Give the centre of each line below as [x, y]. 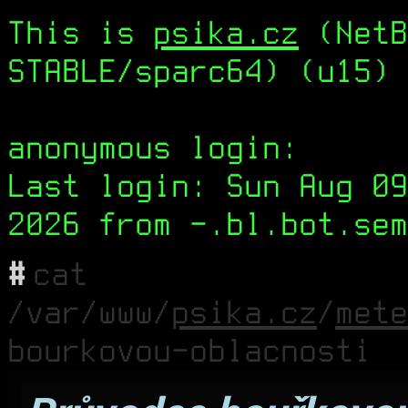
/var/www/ [89, 312]
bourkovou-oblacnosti [189, 351]
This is [80, 33]
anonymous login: [153, 148]
